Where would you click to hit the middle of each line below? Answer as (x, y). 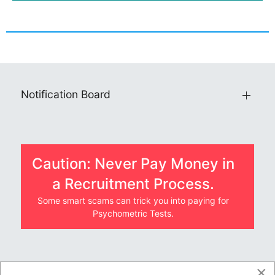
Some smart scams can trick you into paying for (133, 200)
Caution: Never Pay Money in (133, 163)
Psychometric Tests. (133, 213)
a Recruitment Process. (133, 184)
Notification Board (66, 95)
